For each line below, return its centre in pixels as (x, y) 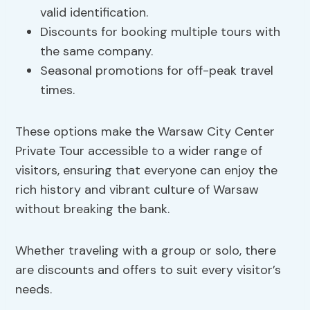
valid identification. (94, 13)
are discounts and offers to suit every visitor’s (148, 270)
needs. (34, 290)
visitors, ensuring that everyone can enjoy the (147, 171)
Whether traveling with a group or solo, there (146, 251)
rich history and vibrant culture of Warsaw (137, 190)
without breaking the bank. (93, 209)
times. (58, 90)
